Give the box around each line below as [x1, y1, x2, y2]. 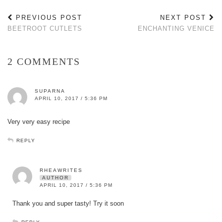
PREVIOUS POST [13, 14, 82, 22]
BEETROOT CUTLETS [7, 25, 82, 33]
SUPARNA [35, 88, 65, 94]
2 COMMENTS [7, 56, 80, 67]
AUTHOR [42, 175, 69, 181]
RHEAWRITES [40, 167, 83, 173]
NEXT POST [160, 14, 209, 22]
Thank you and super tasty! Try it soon [12, 200, 124, 208]
